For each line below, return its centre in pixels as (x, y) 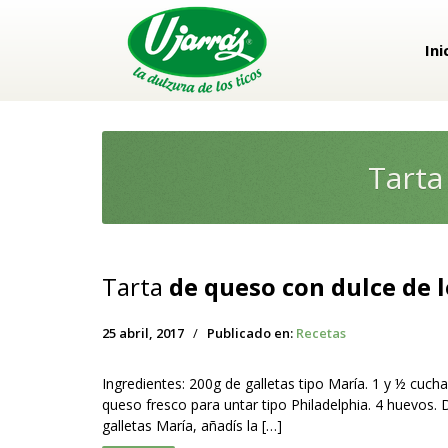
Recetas (321, 333)
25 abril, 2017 (143, 333)
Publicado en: (251, 333)
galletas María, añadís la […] (192, 425)
